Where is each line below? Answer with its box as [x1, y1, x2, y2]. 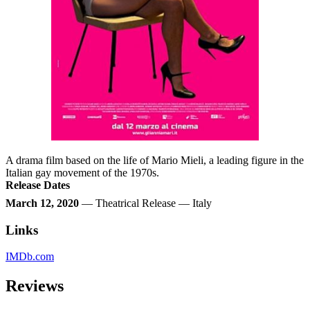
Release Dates [6, 179, 70, 192]
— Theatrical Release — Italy [79, 197, 212, 210]
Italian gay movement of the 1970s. [6, 167, 159, 179]
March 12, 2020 [6, 197, 79, 210]
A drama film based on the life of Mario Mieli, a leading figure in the [6, 154, 304, 167]
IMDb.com [6, 250, 54, 263]
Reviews [6, 277, 64, 295]
